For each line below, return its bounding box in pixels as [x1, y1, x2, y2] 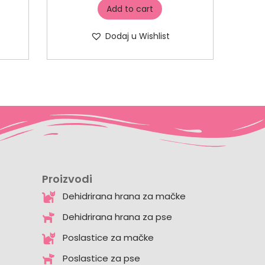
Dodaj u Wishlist [105, 30, 170, 42]
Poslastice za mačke [62, 231, 154, 244]
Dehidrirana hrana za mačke [62, 190, 186, 202]
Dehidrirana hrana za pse [62, 211, 172, 223]
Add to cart [106, 3, 154, 15]
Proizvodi [42, 172, 92, 186]
